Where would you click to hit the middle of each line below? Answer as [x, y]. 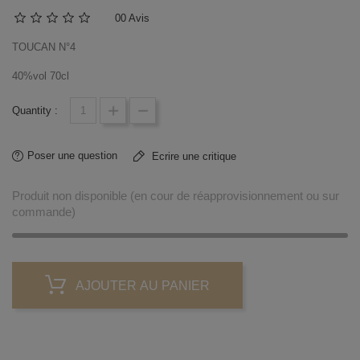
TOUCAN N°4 [44, 47]
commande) [44, 212]
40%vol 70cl [41, 76]
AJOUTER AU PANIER [143, 286]
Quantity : [35, 111]
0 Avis [135, 18]
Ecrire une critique [192, 157]
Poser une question [72, 156]
